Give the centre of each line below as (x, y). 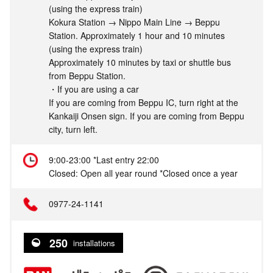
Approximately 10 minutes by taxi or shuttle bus (140, 62)
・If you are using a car (94, 89)
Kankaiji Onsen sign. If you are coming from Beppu (147, 116)
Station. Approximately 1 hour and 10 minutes (137, 35)
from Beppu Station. (87, 76)
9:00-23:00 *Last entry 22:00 (104, 160)
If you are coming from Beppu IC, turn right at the (144, 102)
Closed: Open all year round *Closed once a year (143, 173)
